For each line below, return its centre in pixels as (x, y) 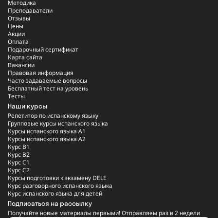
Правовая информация (41, 73)
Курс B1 (19, 147)
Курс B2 (19, 155)
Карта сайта (25, 57)
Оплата (18, 42)
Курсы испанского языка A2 (47, 139)
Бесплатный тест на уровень (48, 89)
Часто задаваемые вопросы (47, 81)
